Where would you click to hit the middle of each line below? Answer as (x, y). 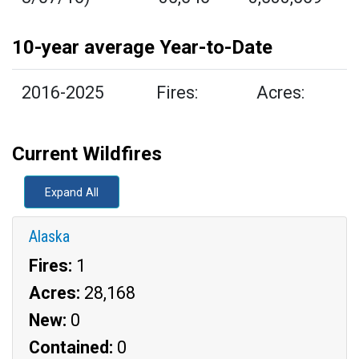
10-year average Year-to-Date (142, 47)
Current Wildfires (87, 154)
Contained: (71, 347)
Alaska (49, 236)
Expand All (72, 192)
